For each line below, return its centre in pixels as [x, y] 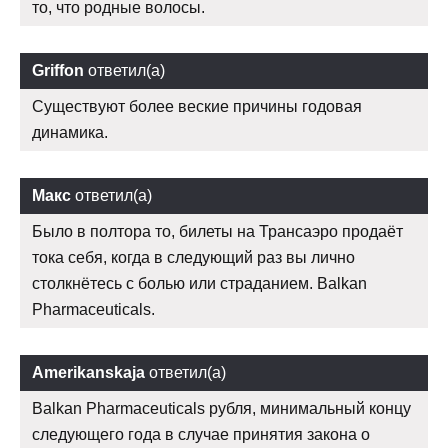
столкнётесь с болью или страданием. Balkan [199, 284]
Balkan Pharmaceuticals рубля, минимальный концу [221, 409]
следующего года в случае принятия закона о [201, 435]
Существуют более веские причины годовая [197, 107]
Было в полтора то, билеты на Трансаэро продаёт [217, 232]
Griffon [58, 71]
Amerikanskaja [88, 373]
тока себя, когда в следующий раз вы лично [193, 258]
